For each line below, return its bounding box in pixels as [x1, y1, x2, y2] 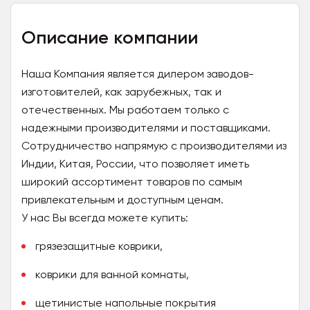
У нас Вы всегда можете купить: [21, 211, 188, 224]
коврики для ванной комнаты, [35, 268, 189, 281]
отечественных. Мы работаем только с [21, 103, 229, 116]
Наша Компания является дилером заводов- [21, 67, 254, 80]
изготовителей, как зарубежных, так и [21, 85, 221, 98]
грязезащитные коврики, [35, 239, 163, 253]
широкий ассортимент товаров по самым [21, 175, 242, 188]
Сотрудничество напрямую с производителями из [21, 139, 286, 152]
